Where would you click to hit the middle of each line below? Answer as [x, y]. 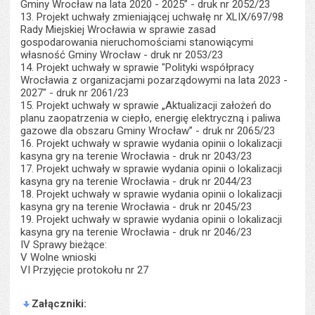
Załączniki [58, 304]
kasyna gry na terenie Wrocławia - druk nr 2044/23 [136, 181]
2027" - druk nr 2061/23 [75, 93]
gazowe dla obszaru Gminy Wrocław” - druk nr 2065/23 [148, 131]
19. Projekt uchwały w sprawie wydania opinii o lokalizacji [152, 219]
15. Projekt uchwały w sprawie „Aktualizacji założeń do [146, 105]
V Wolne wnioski [59, 257]
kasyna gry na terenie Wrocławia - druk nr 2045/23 [136, 207]
